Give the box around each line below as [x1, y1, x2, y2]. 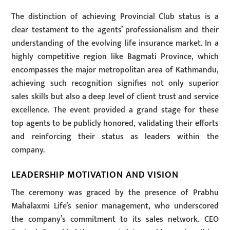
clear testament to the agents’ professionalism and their [11, 23, 219, 37]
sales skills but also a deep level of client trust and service [11, 89, 219, 104]
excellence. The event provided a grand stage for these [11, 103, 219, 117]
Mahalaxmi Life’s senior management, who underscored [11, 199, 219, 214]
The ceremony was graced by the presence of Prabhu [11, 186, 219, 200]
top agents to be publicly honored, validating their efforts [11, 116, 219, 130]
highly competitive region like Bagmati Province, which [11, 49, 219, 64]
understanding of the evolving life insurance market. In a [11, 36, 219, 50]
